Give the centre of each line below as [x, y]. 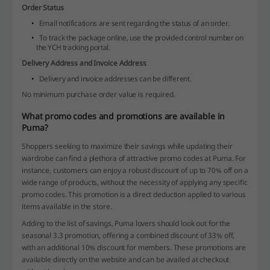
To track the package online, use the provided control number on [141, 37]
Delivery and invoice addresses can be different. [115, 78]
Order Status [43, 7]
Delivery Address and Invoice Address [84, 63]
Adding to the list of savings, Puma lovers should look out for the [126, 223]
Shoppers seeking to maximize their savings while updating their [127, 146]
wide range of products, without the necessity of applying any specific [135, 182]
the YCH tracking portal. [73, 47]
